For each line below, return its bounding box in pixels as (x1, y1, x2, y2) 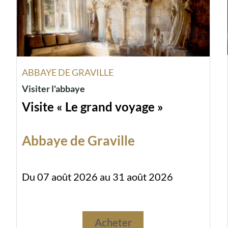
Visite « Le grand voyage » (22, 99, 164, 115)
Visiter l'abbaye (22, 83, 85, 95)
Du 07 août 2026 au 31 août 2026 (22, 170, 174, 183)
